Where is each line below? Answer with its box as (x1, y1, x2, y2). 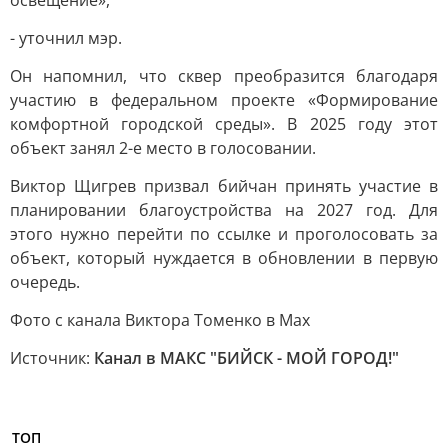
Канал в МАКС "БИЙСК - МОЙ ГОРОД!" (94, 347, 399, 369)
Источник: (10, 347, 94, 369)
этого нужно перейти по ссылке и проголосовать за (10, 223, 438, 245)
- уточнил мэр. (10, 27, 122, 49)
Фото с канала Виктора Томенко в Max (10, 309, 310, 331)
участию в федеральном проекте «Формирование (10, 89, 438, 111)
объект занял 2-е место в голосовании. (10, 137, 316, 159)
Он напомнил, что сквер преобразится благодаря (10, 65, 438, 87)
